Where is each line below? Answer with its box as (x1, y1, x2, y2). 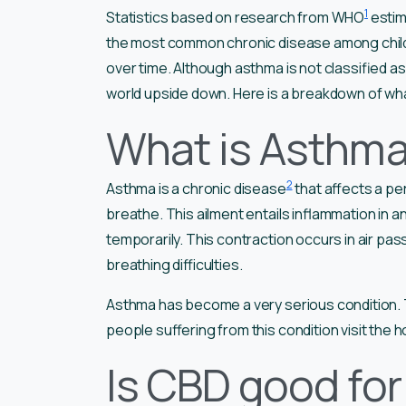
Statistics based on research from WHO (106, 6, 365, 27)
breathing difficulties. (106, 254, 243, 275)
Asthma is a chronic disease (106, 178, 286, 198)
